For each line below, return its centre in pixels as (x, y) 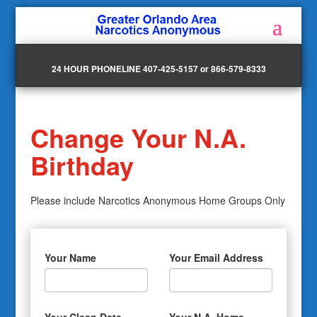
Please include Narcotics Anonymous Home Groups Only (157, 200)
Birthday (82, 165)
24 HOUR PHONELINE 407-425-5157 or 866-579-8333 (158, 69)
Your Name (70, 258)
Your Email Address (216, 258)
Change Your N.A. (138, 137)
